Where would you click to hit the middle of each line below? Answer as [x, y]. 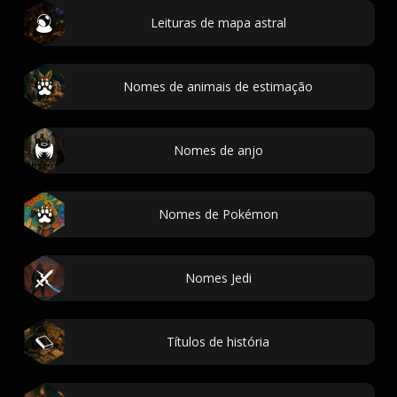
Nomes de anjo [218, 150]
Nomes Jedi [218, 278]
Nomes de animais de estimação [218, 86]
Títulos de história [218, 342]
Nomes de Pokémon [218, 214]
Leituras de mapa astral [218, 23]
